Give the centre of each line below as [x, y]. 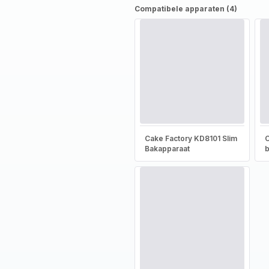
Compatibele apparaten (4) [186, 9]
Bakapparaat [167, 149]
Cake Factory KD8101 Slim [191, 138]
